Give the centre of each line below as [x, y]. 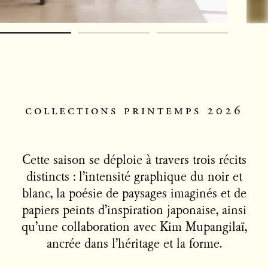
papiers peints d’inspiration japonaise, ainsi [134, 211]
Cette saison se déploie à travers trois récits [134, 161]
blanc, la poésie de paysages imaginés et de [134, 194]
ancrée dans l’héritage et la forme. [134, 244]
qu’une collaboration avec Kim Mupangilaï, [134, 228]
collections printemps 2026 [134, 110]
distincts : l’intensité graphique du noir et [134, 177]
